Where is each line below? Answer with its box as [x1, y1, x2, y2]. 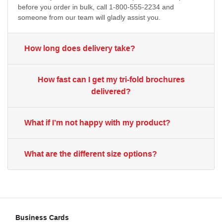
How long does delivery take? [24, 44, 135, 53]
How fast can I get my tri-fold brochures [37, 75, 185, 84]
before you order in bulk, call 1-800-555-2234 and [18, 3, 174, 11]
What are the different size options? [24, 150, 157, 159]
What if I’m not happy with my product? [24, 118, 170, 127]
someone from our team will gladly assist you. [18, 13, 161, 22]
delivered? [91, 87, 131, 96]
